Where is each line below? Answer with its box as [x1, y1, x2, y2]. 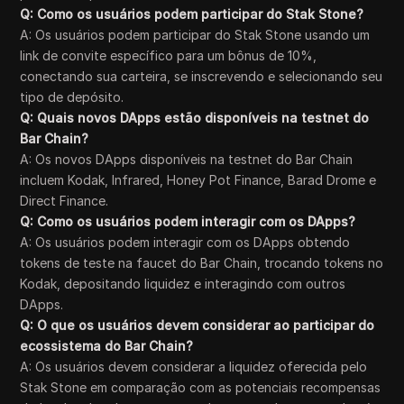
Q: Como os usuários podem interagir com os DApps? [20, 214, 356, 229]
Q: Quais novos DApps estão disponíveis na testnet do [20, 110, 370, 125]
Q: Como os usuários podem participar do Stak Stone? [20, 6, 364, 22]
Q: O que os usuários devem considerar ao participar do [20, 317, 375, 333]
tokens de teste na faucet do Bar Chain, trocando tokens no [20, 255, 384, 271]
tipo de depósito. [20, 89, 124, 105]
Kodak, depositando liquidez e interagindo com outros [20, 276, 346, 291]
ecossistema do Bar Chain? [20, 338, 194, 353]
